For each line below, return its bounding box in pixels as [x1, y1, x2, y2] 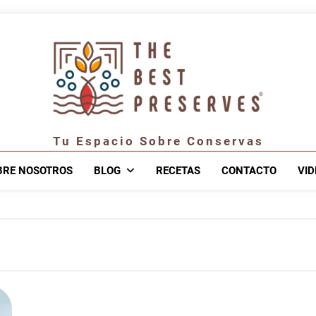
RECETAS [156, 164, 200, 178]
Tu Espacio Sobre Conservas [52, 134, 264, 149]
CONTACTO [221, 164, 276, 178]
